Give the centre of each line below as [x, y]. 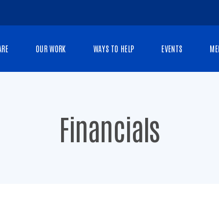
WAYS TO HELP [114, 48]
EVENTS [172, 48]
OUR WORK [51, 48]
